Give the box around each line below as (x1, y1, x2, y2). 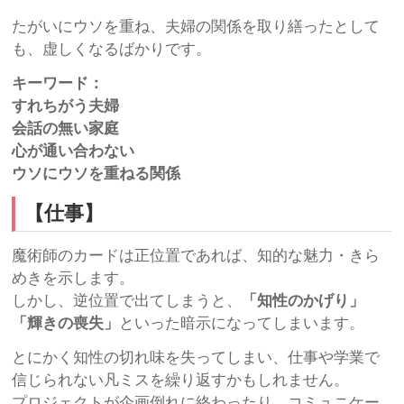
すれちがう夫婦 (12, 97, 120, 114)
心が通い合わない (12, 142, 135, 159)
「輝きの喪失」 (12, 315, 120, 331)
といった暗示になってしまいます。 (119, 315, 365, 331)
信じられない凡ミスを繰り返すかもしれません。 (12, 372, 350, 389)
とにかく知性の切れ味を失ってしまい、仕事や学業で (12, 350, 381, 366)
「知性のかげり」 (242, 292, 365, 308)
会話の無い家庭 (12, 120, 120, 136)
